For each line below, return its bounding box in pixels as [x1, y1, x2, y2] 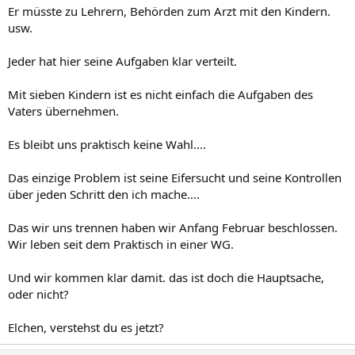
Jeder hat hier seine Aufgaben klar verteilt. [8, 52, 237, 69]
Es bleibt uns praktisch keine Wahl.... [8, 136, 206, 152]
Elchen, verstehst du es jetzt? [8, 319, 164, 335]
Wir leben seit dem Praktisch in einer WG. [8, 235, 234, 252]
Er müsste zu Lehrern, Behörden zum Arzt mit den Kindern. [8, 2, 330, 19]
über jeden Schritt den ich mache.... [8, 185, 200, 202]
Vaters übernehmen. [8, 102, 119, 119]
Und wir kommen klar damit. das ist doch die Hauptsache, [8, 269, 324, 285]
